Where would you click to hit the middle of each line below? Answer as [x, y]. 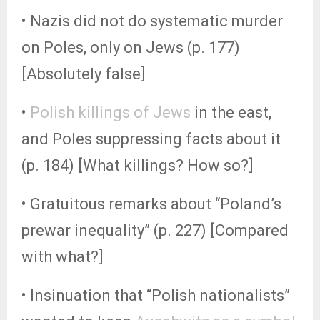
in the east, [231, 112]
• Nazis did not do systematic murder [152, 21]
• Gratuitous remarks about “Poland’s [151, 204]
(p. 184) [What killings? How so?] [137, 165]
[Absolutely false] [84, 74]
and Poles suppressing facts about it [151, 139]
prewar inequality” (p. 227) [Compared [155, 230]
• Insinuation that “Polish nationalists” [156, 295]
